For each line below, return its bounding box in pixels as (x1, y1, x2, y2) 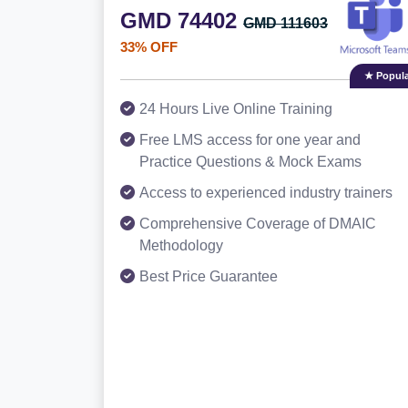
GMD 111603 (243, 15, 328, 31)
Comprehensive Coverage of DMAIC (139, 216, 376, 231)
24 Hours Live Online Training (139, 101, 332, 117)
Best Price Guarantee (139, 269, 278, 284)
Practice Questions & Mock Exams (139, 154, 362, 169)
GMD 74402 (120, 8, 243, 33)
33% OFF (120, 39, 178, 55)
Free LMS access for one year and (139, 132, 361, 148)
